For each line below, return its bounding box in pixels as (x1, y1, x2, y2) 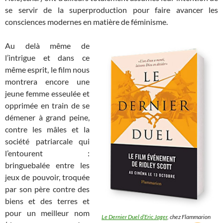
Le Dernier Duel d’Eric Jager (102, 213, 167, 221)
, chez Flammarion (167, 213, 211, 221)
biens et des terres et (5, 196, 90, 206)
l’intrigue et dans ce (5, 53, 90, 63)
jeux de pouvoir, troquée (5, 172, 90, 182)
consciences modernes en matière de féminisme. (5, 17, 168, 27)
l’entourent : (5, 148, 90, 158)
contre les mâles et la (5, 124, 90, 134)
